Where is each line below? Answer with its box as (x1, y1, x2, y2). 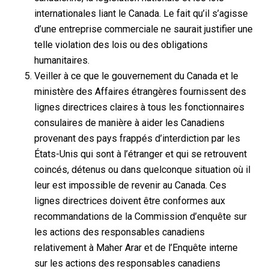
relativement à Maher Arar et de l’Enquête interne (34, 241, 238, 253)
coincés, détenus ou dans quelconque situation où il (34, 163, 250, 175)
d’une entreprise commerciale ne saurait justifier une (34, 23, 253, 35)
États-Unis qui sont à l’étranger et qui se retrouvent (34, 148, 247, 160)
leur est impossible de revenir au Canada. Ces (34, 179, 226, 191)
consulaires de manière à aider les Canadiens (34, 116, 225, 128)
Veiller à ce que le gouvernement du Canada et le (34, 70, 238, 82)
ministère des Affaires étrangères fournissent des (34, 85, 246, 97)
